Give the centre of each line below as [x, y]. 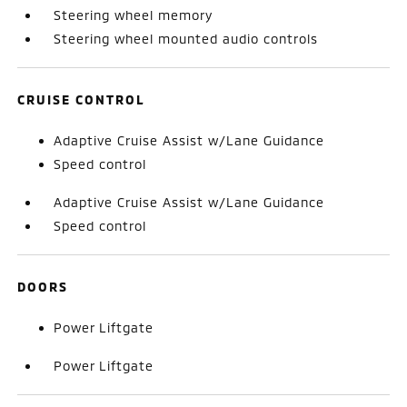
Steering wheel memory [134, 15]
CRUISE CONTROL [82, 99]
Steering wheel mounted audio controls [186, 38]
